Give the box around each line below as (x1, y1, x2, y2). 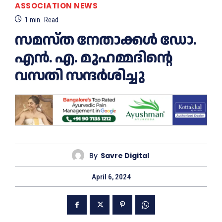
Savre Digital (100, 150, 149, 161)
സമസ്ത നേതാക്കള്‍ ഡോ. (15, 29, 196, 51)
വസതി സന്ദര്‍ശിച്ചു (15, 65, 145, 87)
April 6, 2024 (91, 172, 131, 182)
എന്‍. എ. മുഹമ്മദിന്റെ (15, 47, 172, 69)
